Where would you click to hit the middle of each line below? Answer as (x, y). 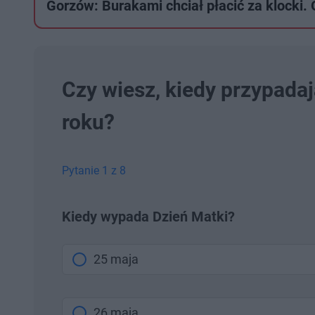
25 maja (116, 259)
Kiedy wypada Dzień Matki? (148, 217)
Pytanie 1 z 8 (94, 171)
